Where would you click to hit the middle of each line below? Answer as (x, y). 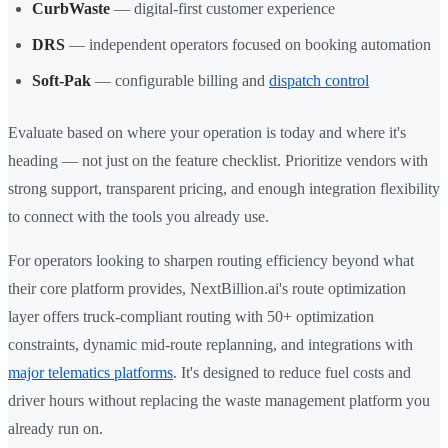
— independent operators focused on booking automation (248, 45)
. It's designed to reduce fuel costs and (292, 373)
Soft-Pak (61, 81)
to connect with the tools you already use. (138, 217)
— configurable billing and (180, 81)
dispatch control (319, 81)
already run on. (55, 429)
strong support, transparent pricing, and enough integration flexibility (224, 189)
